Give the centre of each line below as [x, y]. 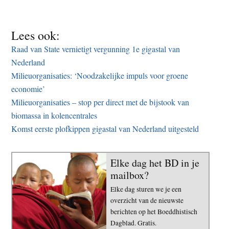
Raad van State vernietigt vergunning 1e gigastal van [96, 49]
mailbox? [130, 175]
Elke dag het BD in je [155, 163]
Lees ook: [36, 35]
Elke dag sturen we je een [146, 189]
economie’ [28, 88]
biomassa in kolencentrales [54, 115]
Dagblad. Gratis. [133, 223]
